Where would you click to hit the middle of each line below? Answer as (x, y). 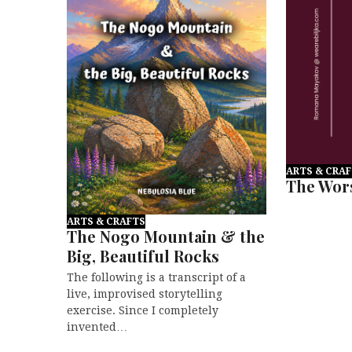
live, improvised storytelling (144, 293)
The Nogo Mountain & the (165, 236)
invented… (97, 326)
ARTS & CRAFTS (106, 221)
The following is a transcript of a (156, 277)
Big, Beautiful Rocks (143, 255)
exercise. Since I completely (142, 310)
